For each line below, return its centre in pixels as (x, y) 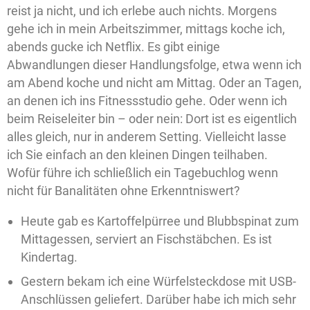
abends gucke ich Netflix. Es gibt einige (113, 47)
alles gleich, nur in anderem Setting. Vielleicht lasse (147, 137)
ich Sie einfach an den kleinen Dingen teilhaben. (137, 155)
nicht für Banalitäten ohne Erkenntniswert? (124, 191)
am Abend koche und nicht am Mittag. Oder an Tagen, (154, 83)
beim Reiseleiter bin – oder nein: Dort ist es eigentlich (152, 119)
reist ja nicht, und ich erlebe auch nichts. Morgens (142, 11)
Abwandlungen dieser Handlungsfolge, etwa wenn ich (154, 65)
